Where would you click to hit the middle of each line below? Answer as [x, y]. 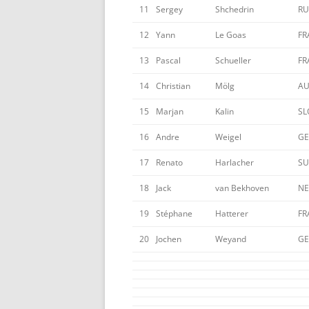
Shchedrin [235, 9]
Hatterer [232, 213]
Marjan [170, 111]
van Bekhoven [242, 188]
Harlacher [235, 162]
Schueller [233, 60]
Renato [169, 162]
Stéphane [174, 213]
